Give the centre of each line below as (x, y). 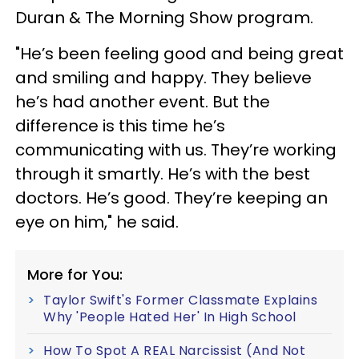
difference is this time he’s (120, 125)
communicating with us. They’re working (176, 149)
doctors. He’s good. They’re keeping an (171, 198)
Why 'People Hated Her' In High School (170, 317)
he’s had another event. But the (143, 101)
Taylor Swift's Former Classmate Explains (180, 300)
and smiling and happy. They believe (163, 77)
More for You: (75, 274)
